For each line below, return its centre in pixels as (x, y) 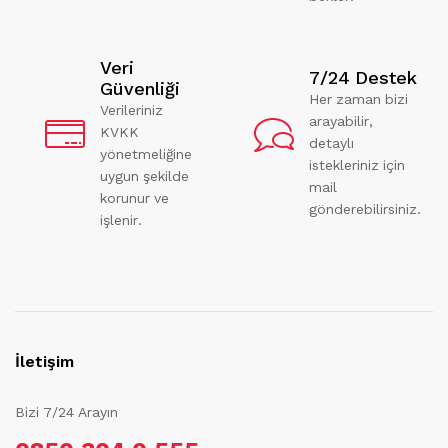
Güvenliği (140, 88)
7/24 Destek (363, 77)
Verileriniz (131, 109)
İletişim (44, 361)
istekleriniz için (357, 165)
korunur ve (134, 197)
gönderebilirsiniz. (365, 209)
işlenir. (121, 219)
